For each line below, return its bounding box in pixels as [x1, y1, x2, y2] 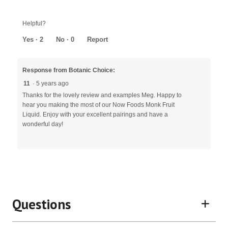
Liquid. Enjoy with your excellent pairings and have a [22, 111, 168, 119]
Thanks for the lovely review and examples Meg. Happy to [22, 92, 182, 99]
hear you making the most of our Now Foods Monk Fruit [22, 101, 175, 109]
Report [87, 36, 108, 44]
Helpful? [22, 20, 46, 27]
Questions [12, 195, 71, 213]
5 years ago [36, 80, 72, 88]
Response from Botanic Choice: [22, 67, 115, 74]
